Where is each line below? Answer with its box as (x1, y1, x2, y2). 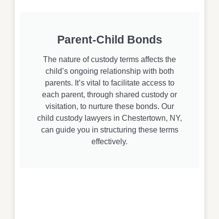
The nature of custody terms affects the (43, 55, 176, 64)
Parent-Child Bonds (57, 33, 162, 46)
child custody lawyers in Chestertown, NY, (37, 113, 182, 122)
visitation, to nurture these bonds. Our (45, 102, 174, 110)
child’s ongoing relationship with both (45, 66, 174, 75)
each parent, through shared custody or (42, 90, 177, 99)
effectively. (91, 137, 128, 146)
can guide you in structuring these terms (41, 125, 178, 134)
